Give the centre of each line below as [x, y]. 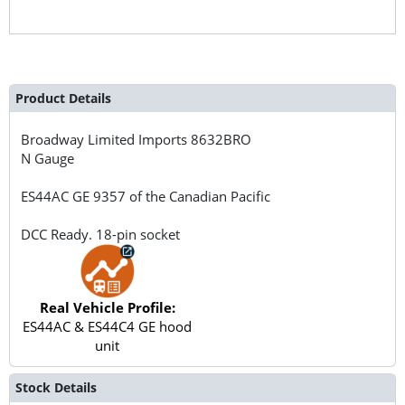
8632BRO [221, 139]
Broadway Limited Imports [106, 139]
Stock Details [56, 388]
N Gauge [48, 158]
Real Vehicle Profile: [107, 307]
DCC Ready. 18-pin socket [101, 234]
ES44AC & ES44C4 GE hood [108, 326]
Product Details [63, 98]
